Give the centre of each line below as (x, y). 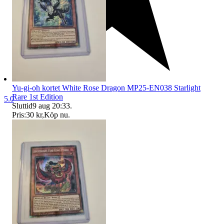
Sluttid (22, 105)
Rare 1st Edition (37, 96)
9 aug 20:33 (51, 105)
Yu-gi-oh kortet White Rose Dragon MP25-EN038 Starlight (106, 87)
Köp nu (56, 114)
